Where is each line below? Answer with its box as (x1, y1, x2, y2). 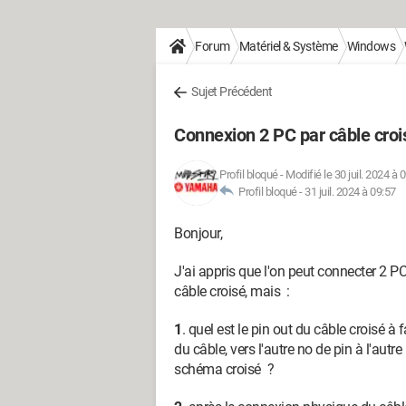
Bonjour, (174, 225, 222, 242)
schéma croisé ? (174, 361, 274, 378)
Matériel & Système (238, 39, 338, 53)
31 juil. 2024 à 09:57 (304, 185, 396, 198)
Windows (346, 39, 395, 53)
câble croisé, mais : (174, 283, 290, 300)
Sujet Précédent (191, 84, 273, 99)
